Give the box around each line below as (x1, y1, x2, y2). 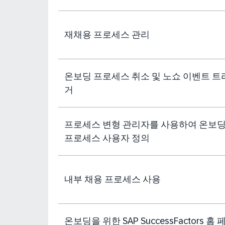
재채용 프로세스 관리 (64, 30, 150, 40)
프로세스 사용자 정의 (64, 133, 150, 143)
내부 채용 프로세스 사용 (64, 174, 161, 184)
